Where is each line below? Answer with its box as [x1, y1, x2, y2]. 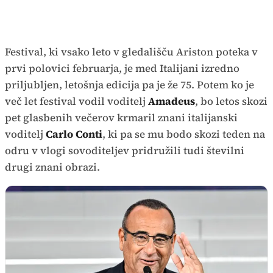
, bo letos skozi [195, 94, 268, 108]
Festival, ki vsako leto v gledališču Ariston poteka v [5, 44, 258, 59]
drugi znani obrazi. [5, 160, 100, 174]
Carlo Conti [46, 127, 102, 141]
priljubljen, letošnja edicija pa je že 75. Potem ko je [5, 77, 254, 92]
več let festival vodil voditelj [5, 94, 148, 108]
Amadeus [148, 94, 195, 108]
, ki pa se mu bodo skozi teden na [102, 127, 265, 141]
